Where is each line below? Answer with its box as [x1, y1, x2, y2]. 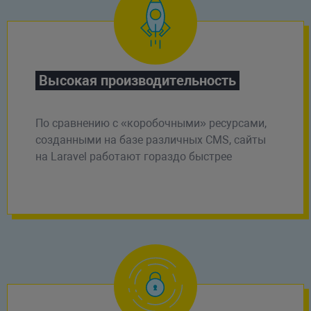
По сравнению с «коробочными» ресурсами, [35, 116, 267, 130]
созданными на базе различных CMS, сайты [35, 133, 266, 146]
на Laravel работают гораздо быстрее [35, 149, 232, 163]
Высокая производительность [38, 72, 236, 89]
